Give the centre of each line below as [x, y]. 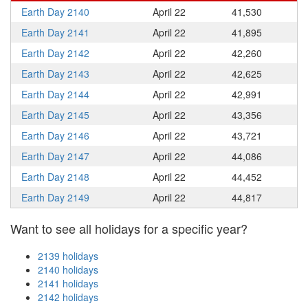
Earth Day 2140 [55, 12]
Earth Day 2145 [55, 115]
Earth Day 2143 [55, 74]
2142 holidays [68, 297]
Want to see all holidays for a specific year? [129, 228]
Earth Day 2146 [55, 135]
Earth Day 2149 [55, 197]
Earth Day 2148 [55, 177]
